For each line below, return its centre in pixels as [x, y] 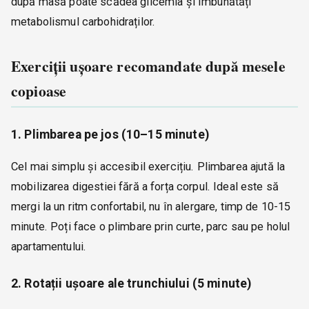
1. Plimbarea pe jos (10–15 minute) [110, 135]
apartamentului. [49, 246]
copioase [39, 91]
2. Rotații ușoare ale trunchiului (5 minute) [131, 283]
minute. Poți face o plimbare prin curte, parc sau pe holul [151, 226]
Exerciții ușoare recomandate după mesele [148, 66]
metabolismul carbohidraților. [83, 22]
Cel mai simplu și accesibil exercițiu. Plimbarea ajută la [148, 166]
